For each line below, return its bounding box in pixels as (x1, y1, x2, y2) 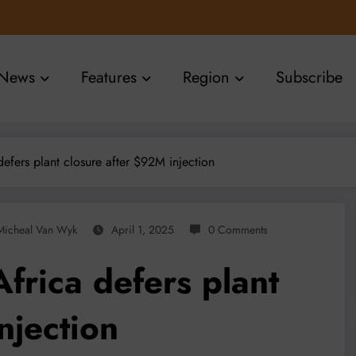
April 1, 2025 (111, 221, 174, 238)
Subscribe (276, 66, 343, 90)
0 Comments (208, 221, 268, 238)
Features (81, 66, 137, 90)
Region (183, 66, 230, 90)
